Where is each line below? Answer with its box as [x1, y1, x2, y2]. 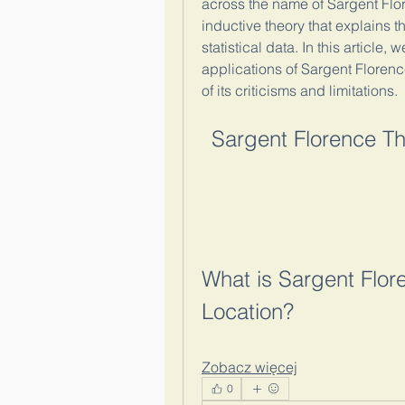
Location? [202, 298, 294, 325]
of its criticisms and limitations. [202, 81, 398, 99]
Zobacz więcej [202, 358, 297, 376]
